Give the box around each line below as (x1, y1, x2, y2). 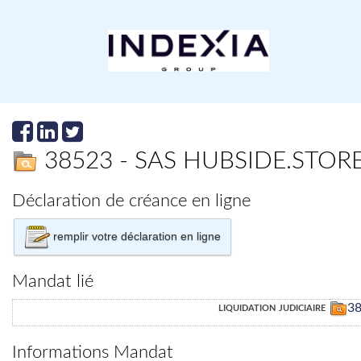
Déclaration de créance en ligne (12, 192, 251, 210)
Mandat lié (12, 272, 93, 291)
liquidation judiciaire (218, 301, 326, 314)
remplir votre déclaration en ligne (50, 229, 221, 243)
